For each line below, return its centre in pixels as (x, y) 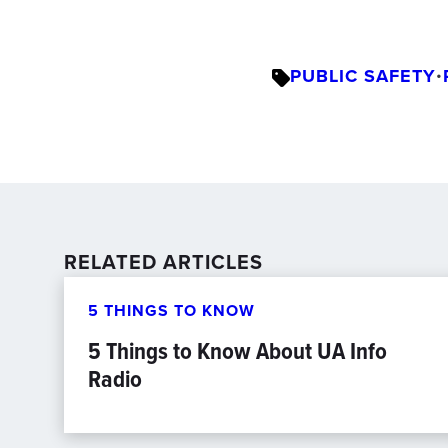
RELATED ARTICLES (163, 261)
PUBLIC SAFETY (363, 76)
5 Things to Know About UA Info (237, 351)
